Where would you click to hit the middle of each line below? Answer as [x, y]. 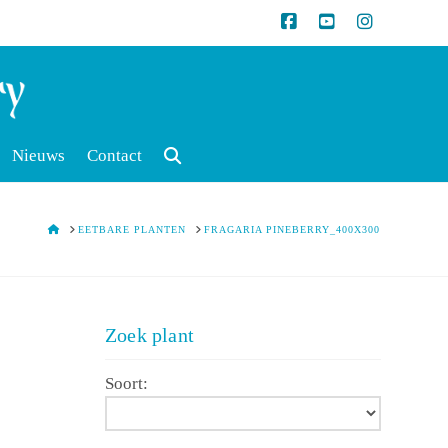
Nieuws [39, 156]
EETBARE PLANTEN [132, 230]
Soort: [127, 384]
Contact [115, 156]
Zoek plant [150, 335]
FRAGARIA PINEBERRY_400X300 [292, 230]
